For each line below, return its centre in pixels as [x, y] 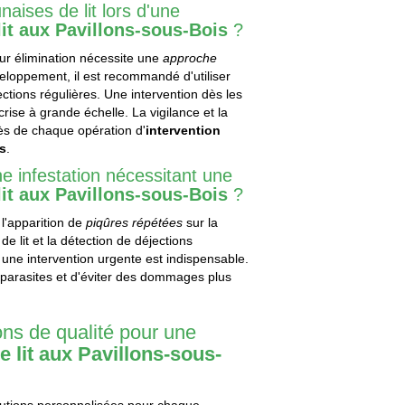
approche [190, 58]
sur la [201, 223]
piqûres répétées [135, 223]
